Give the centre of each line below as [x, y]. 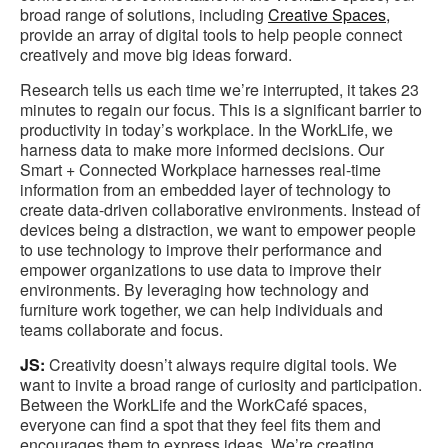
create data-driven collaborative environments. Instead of [220, 209]
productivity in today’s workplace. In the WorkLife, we [206, 129]
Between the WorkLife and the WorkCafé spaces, [193, 404]
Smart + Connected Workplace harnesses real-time [200, 169]
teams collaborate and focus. [121, 329]
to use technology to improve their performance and [201, 249]
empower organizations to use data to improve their [200, 269]
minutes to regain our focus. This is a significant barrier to [221, 109]
